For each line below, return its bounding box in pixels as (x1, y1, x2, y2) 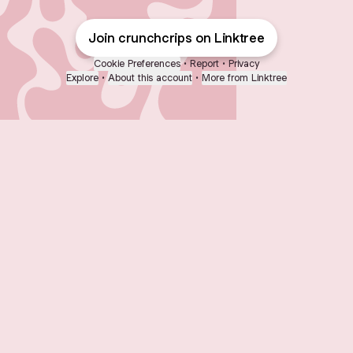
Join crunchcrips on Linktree (88, 29, 265, 46)
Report (190, 57, 219, 70)
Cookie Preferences (94, 57, 180, 70)
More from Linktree (202, 71, 287, 84)
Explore (66, 71, 98, 84)
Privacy (229, 57, 259, 70)
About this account (108, 71, 192, 84)
